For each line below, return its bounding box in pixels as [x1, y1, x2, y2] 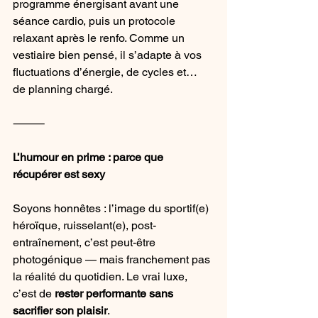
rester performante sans [55, 287, 176, 301]
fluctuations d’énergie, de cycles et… [13, 65, 200, 79]
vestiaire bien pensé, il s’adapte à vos [13, 48, 204, 62]
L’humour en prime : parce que [13, 150, 166, 165]
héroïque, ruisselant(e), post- [13, 219, 156, 233]
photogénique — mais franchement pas [13, 253, 213, 267]
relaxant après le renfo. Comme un [13, 31, 187, 45]
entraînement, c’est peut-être [13, 236, 158, 250]
